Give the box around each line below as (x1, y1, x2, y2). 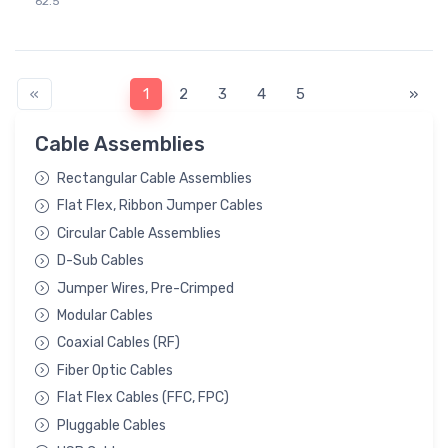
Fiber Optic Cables (57, 361, 173, 379)
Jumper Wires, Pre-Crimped (57, 279, 234, 297)
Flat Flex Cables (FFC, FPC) (57, 389, 229, 407)
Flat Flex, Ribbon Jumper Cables (57, 197, 263, 215)
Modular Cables (57, 306, 153, 324)
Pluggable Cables (57, 416, 166, 434)
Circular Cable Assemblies (57, 224, 221, 242)
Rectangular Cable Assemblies (57, 170, 252, 188)
